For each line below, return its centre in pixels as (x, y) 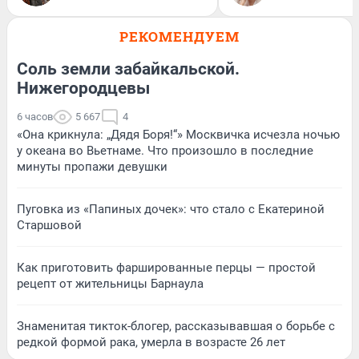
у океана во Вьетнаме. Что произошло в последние (165, 150)
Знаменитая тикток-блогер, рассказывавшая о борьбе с (176, 326)
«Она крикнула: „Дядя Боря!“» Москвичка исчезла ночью (178, 134)
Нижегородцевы (83, 88)
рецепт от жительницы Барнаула (110, 283)
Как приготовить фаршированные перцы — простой (166, 267)
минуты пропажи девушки (92, 166)
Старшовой (49, 225)
